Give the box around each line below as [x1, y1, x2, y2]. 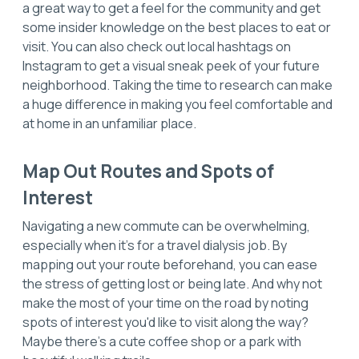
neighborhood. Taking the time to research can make [22, 75, 333, 94]
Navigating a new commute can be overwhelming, [22, 216, 310, 235]
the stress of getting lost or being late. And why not [22, 274, 322, 292]
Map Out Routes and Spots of [22, 159, 274, 184]
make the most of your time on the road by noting [22, 293, 309, 312]
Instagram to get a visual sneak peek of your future [22, 56, 320, 75]
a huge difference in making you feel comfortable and [22, 95, 333, 113]
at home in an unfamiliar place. [22, 114, 199, 132]
